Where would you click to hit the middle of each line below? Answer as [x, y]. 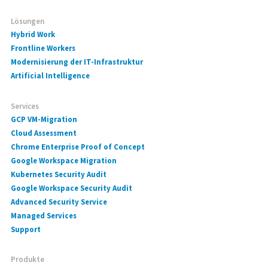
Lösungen [28, 22]
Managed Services [44, 215]
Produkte [28, 260]
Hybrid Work [33, 35]
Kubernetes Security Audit [59, 174]
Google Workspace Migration [64, 160]
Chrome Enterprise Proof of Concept [78, 147]
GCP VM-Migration [44, 119]
